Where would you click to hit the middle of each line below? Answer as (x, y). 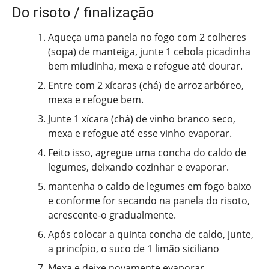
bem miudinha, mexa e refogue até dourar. (145, 66)
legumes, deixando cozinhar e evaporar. (138, 167)
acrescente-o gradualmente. (112, 215)
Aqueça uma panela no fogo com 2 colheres (147, 37)
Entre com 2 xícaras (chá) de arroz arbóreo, (146, 85)
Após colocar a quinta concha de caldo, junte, (151, 234)
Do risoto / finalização (83, 12)
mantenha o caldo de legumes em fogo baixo (150, 186)
